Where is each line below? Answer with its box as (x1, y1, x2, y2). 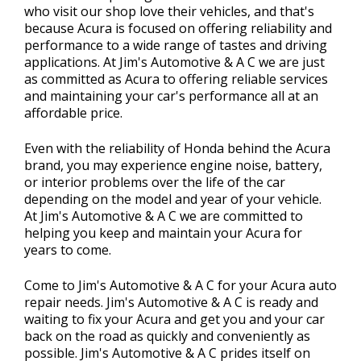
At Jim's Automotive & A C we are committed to (24, 207, 303, 225)
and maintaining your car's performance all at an (24, 87, 318, 105)
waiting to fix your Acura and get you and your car (24, 310, 325, 328)
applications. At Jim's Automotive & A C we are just (24, 53, 325, 71)
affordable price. (24, 104, 122, 122)
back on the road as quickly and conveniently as (24, 327, 310, 345)
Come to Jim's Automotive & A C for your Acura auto (24, 276, 337, 294)
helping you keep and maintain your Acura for (24, 224, 302, 242)
